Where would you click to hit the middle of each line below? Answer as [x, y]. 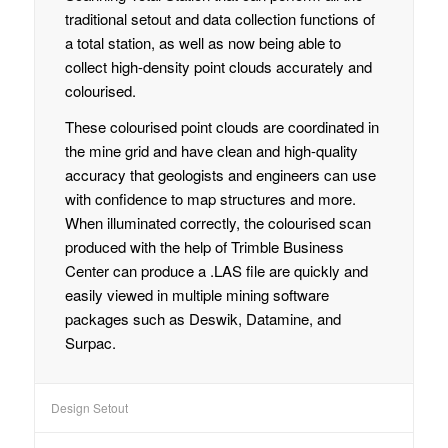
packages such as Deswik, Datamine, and [202, 319]
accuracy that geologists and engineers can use [220, 175]
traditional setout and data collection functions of [219, 18]
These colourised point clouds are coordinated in [221, 127]
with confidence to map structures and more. [212, 199]
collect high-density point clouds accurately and [218, 66]
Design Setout [89, 408]
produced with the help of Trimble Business [204, 247]
